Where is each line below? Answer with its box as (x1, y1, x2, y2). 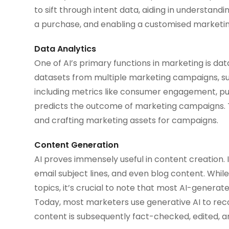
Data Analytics (34, 42, 97, 55)
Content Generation (34, 139, 119, 151)
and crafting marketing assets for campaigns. (34, 114, 219, 126)
